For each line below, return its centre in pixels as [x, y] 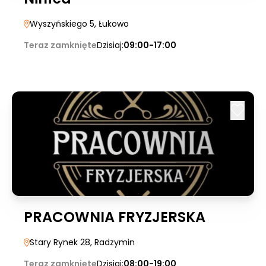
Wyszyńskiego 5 [62, 24]
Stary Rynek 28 [60, 242]
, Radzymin [113, 242]
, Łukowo [112, 24]
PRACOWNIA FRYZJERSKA [115, 217]
